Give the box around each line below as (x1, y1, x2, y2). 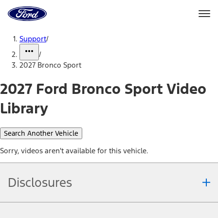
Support (19, 34, 46, 43)
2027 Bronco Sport (19, 60, 81, 70)
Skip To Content (27, 27, 73, 36)
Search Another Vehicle (4, 128, 78, 138)
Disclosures (8, 174, 72, 190)
